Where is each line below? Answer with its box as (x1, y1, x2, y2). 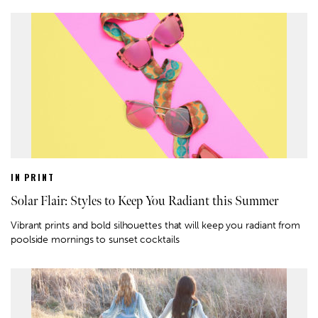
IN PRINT (11, 170, 55, 183)
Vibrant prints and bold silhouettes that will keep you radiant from (11, 219, 300, 231)
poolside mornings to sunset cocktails (11, 233, 180, 246)
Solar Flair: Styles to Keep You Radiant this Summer (11, 193, 278, 209)
